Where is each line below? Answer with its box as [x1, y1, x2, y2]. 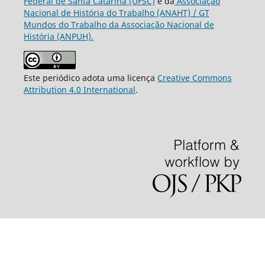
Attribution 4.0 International [23, 84, 135, 96]
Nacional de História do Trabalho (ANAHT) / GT [23, 7, 209, 19]
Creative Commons [157, 72, 232, 84]
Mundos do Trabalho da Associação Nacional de [23, 19, 214, 31]
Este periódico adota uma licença [23, 72, 157, 84]
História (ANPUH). [23, 31, 93, 43]
